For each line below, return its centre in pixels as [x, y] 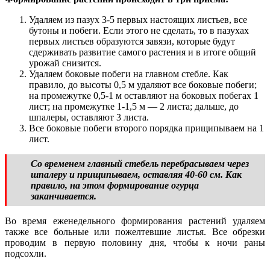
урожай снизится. [65, 63]
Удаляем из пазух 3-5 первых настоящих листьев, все [138, 20]
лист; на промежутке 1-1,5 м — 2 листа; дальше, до [134, 107]
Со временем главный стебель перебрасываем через [140, 164]
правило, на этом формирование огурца [115, 186]
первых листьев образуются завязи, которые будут [132, 42]
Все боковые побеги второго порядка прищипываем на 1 [146, 128]
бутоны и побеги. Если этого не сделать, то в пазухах [139, 31]
